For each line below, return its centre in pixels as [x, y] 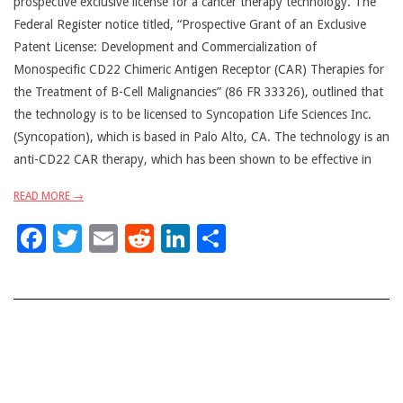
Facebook [108, 238]
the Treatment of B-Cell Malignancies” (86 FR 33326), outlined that [198, 92]
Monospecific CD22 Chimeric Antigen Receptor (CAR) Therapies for [199, 69]
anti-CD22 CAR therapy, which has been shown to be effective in [193, 159]
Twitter [129, 238]
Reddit [197, 238]
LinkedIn [247, 238]
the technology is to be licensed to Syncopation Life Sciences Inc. [193, 114]
